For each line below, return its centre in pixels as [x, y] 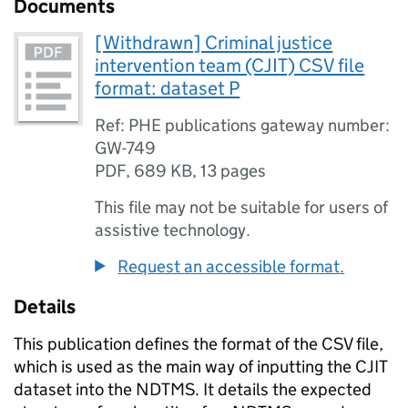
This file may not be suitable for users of [242, 207]
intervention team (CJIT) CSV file [230, 66]
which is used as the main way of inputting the [184, 367]
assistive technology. [173, 230]
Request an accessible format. [231, 266]
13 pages [234, 171]
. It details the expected [283, 389]
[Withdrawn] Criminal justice [214, 43]
